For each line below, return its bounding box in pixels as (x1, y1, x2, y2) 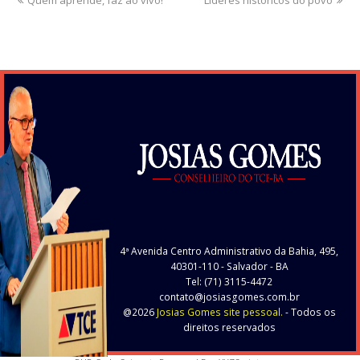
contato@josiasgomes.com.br (158, 289, 300, 304)
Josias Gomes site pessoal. (156, 305, 283, 319)
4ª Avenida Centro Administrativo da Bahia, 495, (120, 243, 338, 258)
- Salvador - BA (218, 259, 288, 273)
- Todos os (282, 305, 336, 319)
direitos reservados (182, 320, 276, 334)
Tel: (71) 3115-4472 (186, 274, 272, 288)
